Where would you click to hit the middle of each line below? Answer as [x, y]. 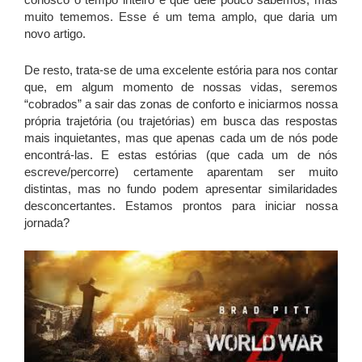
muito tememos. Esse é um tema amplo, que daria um [181, 16]
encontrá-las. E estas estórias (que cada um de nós [181, 154]
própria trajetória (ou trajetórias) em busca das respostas [181, 120]
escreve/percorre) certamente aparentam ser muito [181, 171]
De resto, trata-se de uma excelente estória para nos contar [181, 69]
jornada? [47, 222]
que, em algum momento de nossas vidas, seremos [181, 86]
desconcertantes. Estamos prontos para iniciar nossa [181, 205]
